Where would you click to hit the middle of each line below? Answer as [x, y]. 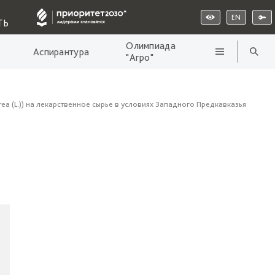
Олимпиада [151, 46]
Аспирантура [61, 52]
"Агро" [140, 57]
